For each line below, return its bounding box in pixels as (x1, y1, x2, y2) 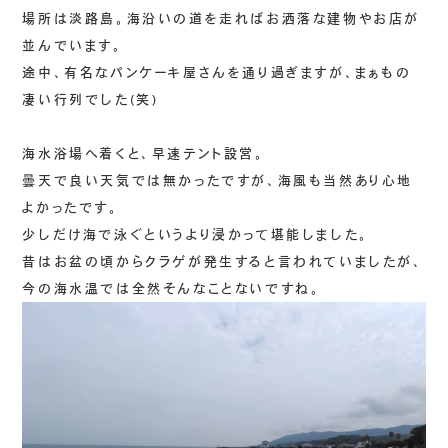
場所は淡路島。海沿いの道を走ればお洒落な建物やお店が (22, 12, 421, 26)
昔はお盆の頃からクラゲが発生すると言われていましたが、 (22, 255, 424, 269)
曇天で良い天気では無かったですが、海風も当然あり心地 (22, 174, 414, 188)
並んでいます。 (22, 39, 124, 53)
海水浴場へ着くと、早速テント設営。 (22, 147, 266, 161)
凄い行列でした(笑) (22, 93, 159, 107)
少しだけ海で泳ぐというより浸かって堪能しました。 (22, 228, 370, 242)
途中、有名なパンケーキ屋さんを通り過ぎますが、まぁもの (22, 66, 412, 80)
